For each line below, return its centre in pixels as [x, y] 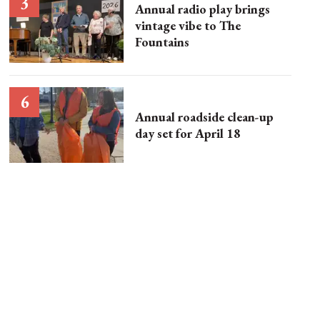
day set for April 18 [188, 133]
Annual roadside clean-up [205, 116]
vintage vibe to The [188, 25]
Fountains [162, 41]
